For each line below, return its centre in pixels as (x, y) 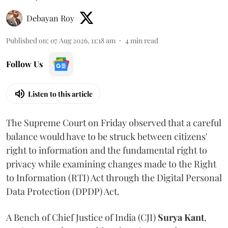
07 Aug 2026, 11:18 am (83, 41)
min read (144, 41)
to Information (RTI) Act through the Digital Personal (114, 178)
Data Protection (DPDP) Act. (63, 192)
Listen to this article (60, 94)
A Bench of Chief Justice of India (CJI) (82, 218)
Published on (26, 41)
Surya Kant (181, 218)
